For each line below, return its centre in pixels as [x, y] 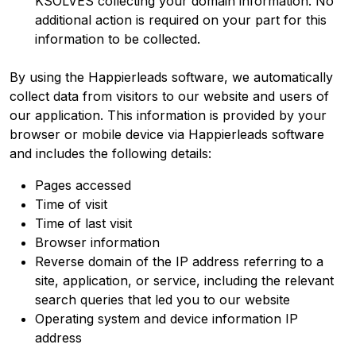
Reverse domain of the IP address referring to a [179, 261]
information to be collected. [118, 39]
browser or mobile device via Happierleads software [167, 134]
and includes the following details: [110, 153]
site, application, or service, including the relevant [184, 280]
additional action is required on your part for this [181, 19]
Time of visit [71, 204]
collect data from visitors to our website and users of [169, 96]
